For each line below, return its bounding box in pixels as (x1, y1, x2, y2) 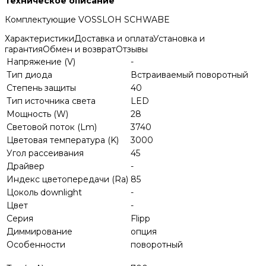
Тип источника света (7, 96, 96, 107)
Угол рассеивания (7, 148, 84, 159)
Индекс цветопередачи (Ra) (7, 174, 128, 185)
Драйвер (7, 161, 45, 172)
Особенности (7, 239, 65, 251)
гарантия (5, 44, 43, 55)
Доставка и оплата (74, 33, 153, 45)
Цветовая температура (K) (7, 135, 119, 146)
